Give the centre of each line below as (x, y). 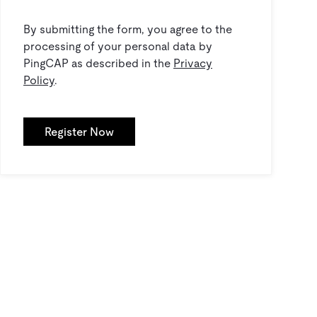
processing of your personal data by (118, 46)
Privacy (193, 63)
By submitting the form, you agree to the (128, 29)
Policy (39, 80)
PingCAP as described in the (98, 63)
